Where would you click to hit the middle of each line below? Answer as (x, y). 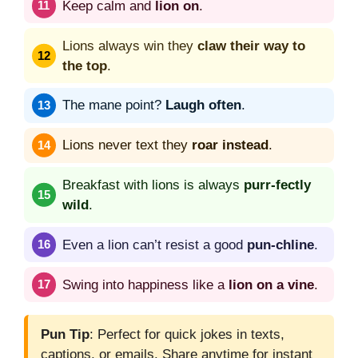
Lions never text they (127, 145)
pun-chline (280, 245)
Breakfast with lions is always (153, 185)
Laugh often (203, 105)
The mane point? (114, 105)
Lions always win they (130, 46)
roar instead (230, 145)
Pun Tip (65, 335)
